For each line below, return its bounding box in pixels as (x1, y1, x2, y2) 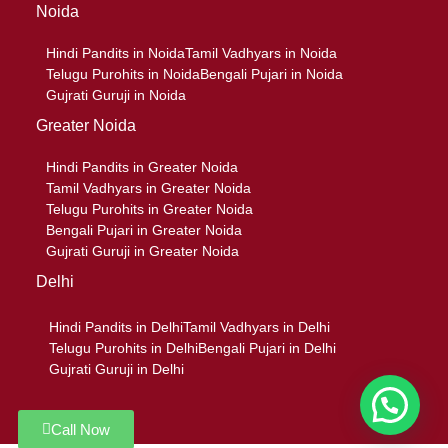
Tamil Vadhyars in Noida (185, 45, 337, 62)
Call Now (51, 421, 110, 438)
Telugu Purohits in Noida (46, 66, 200, 83)
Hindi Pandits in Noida (46, 45, 185, 62)
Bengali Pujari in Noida (200, 66, 343, 83)
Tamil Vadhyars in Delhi (183, 318, 330, 335)
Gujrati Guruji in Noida (46, 87, 186, 104)
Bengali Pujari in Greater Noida (46, 222, 242, 239)
